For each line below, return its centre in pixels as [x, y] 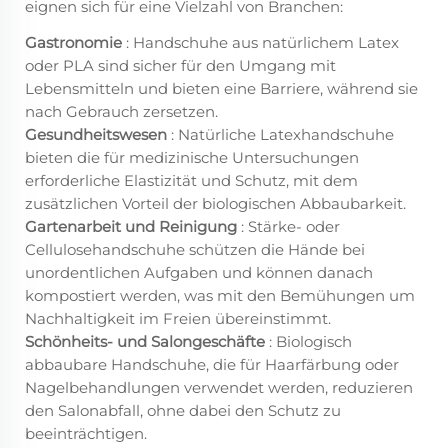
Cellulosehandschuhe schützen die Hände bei [195, 250]
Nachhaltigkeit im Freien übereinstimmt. [178, 319]
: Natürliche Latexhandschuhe [282, 135]
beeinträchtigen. [86, 434]
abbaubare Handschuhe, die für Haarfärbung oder [212, 365]
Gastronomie [75, 43]
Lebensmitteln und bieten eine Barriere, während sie [221, 89]
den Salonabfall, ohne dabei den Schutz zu [183, 411]
